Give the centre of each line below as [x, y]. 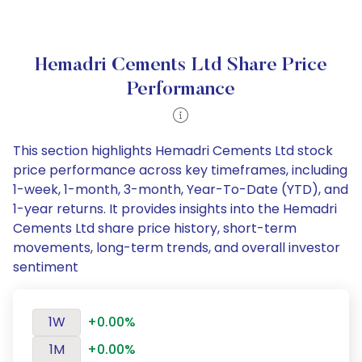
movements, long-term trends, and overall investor [177, 248]
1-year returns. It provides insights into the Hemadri [175, 209]
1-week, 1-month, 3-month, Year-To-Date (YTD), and [181, 189]
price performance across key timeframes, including [180, 170]
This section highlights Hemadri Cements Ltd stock [173, 151]
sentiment [46, 267]
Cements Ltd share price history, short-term [155, 228]
